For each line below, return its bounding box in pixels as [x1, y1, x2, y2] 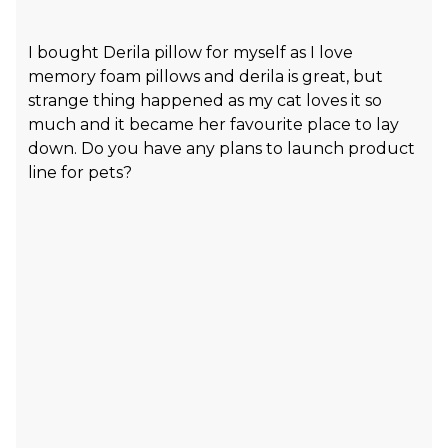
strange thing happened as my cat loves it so [28, 90, 382, 110]
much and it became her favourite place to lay [28, 114, 399, 134]
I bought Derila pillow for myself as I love [28, 42, 353, 62]
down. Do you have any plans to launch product [28, 138, 415, 158]
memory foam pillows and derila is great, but [28, 66, 383, 86]
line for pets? [28, 162, 132, 182]
